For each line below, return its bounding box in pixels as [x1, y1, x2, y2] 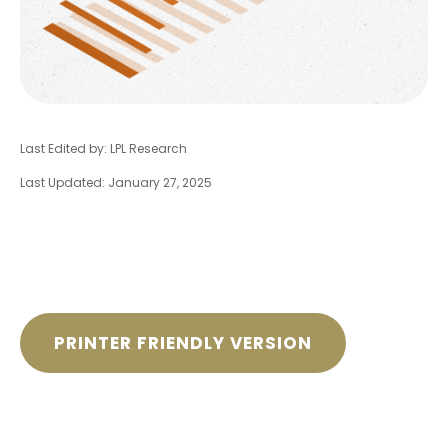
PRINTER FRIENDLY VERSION [54, 331, 312, 355]
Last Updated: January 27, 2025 [20, 174, 212, 191]
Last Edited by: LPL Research [20, 140, 187, 157]
